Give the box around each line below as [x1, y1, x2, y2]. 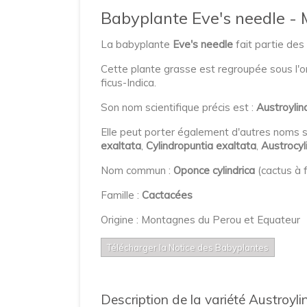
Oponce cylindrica [173, 164, 255, 177]
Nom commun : [101, 164, 173, 177]
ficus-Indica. [101, 76, 156, 89]
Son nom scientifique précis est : [101, 101, 256, 114]
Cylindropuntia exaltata [146, 139, 256, 152]
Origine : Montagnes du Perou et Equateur [101, 213, 300, 226]
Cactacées [142, 188, 193, 201]
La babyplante [101, 38, 173, 51]
